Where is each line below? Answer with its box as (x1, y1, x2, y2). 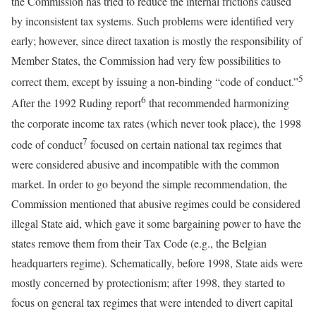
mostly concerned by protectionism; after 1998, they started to (11, 274, 285, 290)
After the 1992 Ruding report (11, 95, 141, 111)
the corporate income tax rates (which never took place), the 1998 (11, 115, 301, 130)
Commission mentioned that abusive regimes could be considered (11, 195, 300, 211)
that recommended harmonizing (146, 95, 289, 111)
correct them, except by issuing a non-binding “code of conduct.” (11, 74, 298, 90)
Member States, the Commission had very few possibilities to (11, 52, 281, 68)
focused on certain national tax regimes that (87, 136, 281, 152)
